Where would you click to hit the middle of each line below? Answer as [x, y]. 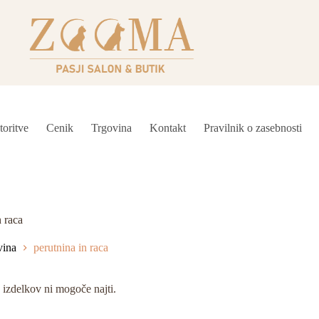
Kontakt [168, 128]
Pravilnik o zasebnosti [253, 128]
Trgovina [112, 128]
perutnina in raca [70, 248]
